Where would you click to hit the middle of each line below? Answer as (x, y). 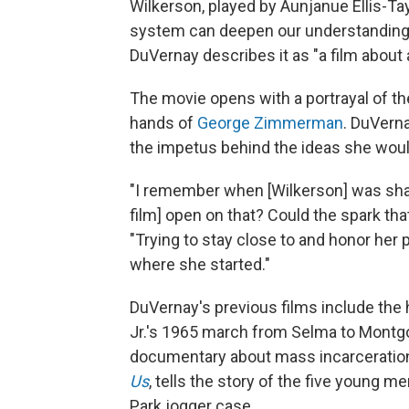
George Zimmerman (270, 123)
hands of (163, 123)
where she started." (200, 264)
